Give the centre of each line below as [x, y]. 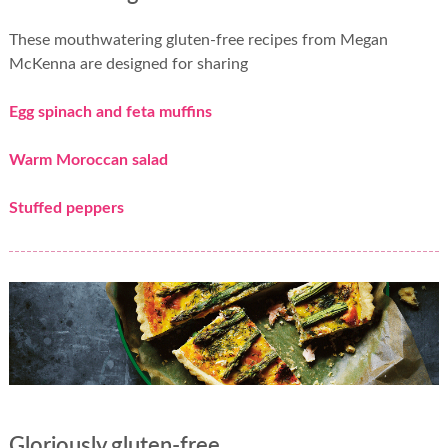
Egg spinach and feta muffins [110, 111]
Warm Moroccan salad [88, 159]
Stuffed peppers [66, 207]
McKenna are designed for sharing [128, 63]
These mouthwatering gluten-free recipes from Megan [198, 39]
